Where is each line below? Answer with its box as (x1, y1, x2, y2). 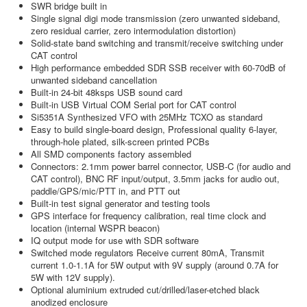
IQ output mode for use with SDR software (31, 234, 199, 247)
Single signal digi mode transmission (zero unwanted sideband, (31, 12, 280, 25)
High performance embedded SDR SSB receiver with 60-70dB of (31, 61, 286, 74)
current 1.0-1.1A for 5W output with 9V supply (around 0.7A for (31, 258, 278, 271)
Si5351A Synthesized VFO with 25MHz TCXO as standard (31, 110, 262, 123)
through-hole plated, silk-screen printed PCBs (31, 135, 210, 148)
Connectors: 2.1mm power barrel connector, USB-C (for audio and (31, 160, 291, 173)
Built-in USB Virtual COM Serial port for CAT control (31, 98, 236, 111)
